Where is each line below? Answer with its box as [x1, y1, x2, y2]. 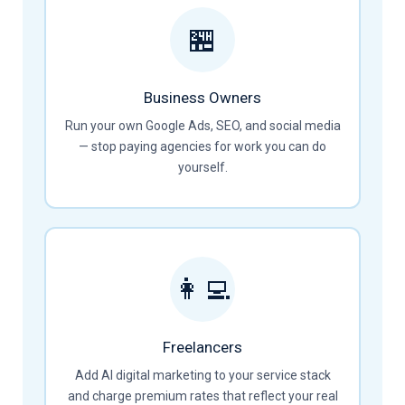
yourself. [177, 160, 228, 174]
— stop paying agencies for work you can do [79, 139, 326, 154]
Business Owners [144, 89, 261, 107]
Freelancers [163, 338, 242, 356]
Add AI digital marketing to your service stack [74, 368, 331, 382]
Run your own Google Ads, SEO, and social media [64, 118, 341, 133]
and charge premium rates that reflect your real [67, 389, 338, 403]
